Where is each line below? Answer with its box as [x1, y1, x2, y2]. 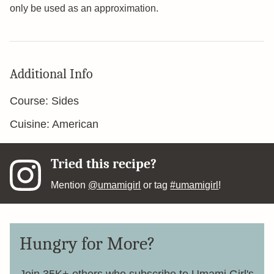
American [52, 118, 98, 130]
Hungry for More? [20, 233, 155, 254]
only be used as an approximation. [10, 3, 158, 13]
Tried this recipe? [51, 156, 157, 172]
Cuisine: [10, 118, 52, 130]
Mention [51, 180, 89, 190]
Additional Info [10, 66, 93, 82]
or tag [141, 180, 171, 190]
